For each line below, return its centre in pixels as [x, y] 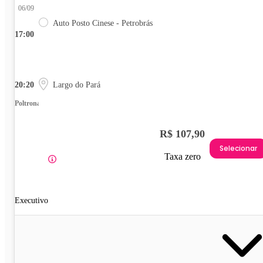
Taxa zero [182, 156]
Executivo [31, 200]
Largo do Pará [77, 85]
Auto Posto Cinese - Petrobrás [103, 23]
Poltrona [28, 103]
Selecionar [238, 149]
